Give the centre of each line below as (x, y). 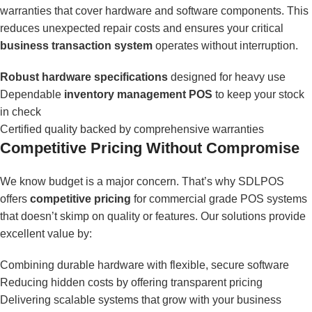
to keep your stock (258, 94)
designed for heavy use (227, 77)
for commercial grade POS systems (219, 198)
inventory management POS (138, 94)
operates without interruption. (225, 45)
